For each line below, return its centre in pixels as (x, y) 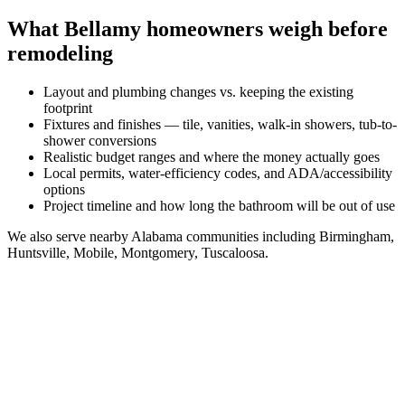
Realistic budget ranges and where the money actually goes (212, 156)
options (64, 189)
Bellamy (103, 28)
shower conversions (100, 140)
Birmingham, (357, 236)
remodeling (60, 53)
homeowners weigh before (264, 28)
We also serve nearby (69, 236)
